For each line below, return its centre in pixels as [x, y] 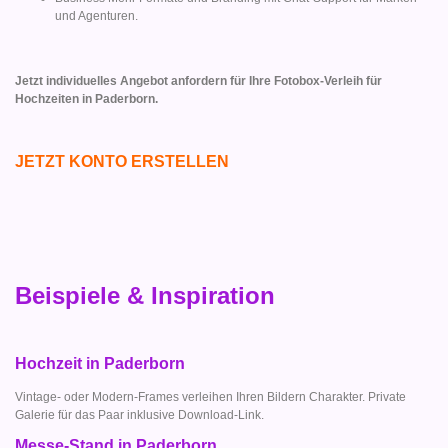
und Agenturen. [96, 15]
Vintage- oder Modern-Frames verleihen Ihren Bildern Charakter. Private [210, 396]
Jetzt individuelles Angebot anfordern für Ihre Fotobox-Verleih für [198, 80]
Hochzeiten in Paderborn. [86, 98]
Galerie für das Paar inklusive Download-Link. [139, 414]
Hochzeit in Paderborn [100, 363]
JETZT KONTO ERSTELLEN [122, 162]
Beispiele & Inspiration [145, 295]
